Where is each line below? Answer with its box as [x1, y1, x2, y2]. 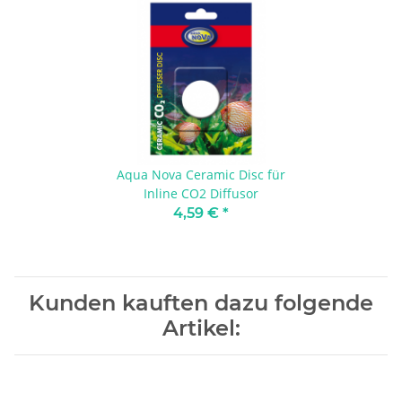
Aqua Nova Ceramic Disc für [117, 166, 285, 184]
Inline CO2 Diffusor [144, 185, 258, 203]
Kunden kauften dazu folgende [29, 290, 373, 317]
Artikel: [162, 315, 240, 342]
